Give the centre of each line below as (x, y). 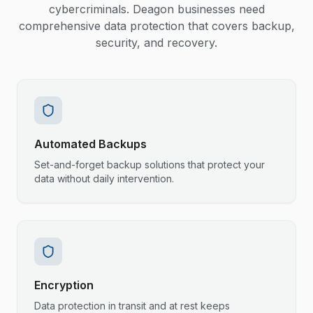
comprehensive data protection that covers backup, (156, 26)
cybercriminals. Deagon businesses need (156, 9)
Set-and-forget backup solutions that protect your (150, 165)
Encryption (64, 285)
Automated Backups (90, 144)
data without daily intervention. (104, 179)
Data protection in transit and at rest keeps (132, 306)
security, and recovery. (156, 43)
